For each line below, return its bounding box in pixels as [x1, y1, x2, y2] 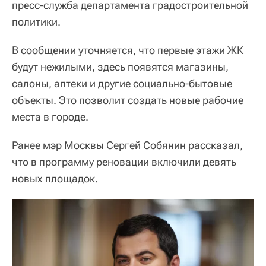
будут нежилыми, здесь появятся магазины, [12, 60, 229, 73]
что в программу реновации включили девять [12, 155, 236, 168]
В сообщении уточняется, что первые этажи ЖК [12, 43, 243, 56]
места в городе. [12, 110, 88, 123]
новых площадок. [12, 172, 98, 185]
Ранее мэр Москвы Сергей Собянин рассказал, [12, 138, 243, 151]
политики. [12, 15, 61, 28]
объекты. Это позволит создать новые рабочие [12, 93, 243, 106]
